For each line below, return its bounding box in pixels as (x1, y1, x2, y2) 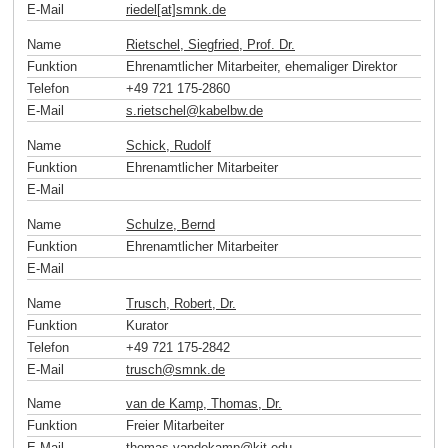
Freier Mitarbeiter (126, 418, 224, 434)
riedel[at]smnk (126, 2, 208, 18)
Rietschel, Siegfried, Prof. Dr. (126, 37, 295, 53)
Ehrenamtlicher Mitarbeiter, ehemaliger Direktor (126, 59, 397, 75)
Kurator (126, 317, 168, 333)
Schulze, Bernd (126, 216, 215, 232)
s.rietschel (126, 103, 186, 119)
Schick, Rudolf (126, 137, 211, 153)
